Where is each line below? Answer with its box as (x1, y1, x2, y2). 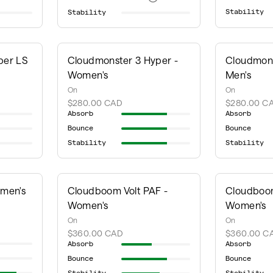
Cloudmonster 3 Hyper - (67, 54, 179, 66)
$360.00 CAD (67, 228, 123, 238)
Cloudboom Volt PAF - (67, 185, 168, 196)
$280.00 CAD (67, 97, 122, 108)
